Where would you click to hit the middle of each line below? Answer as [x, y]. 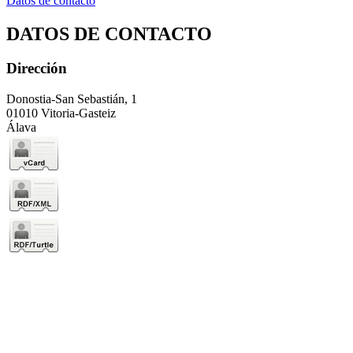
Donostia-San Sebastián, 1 [72, 99]
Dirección [37, 69]
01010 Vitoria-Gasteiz [61, 113]
